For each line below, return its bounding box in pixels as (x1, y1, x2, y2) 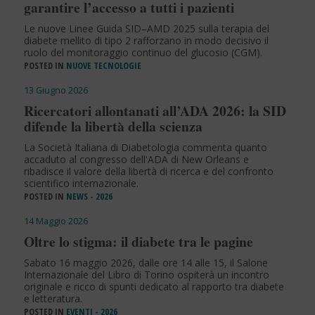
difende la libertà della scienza (23, 115, 202, 136)
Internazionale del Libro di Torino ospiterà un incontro (23, 267, 269, 281)
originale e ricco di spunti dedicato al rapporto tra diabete (23, 279, 284, 293)
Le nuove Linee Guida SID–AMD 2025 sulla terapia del (23, 21, 269, 35)
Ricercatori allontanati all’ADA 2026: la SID (23, 100, 286, 121)
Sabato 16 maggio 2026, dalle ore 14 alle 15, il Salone (23, 255, 268, 269)
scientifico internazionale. (23, 176, 139, 190)
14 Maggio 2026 (23, 214, 88, 227)
